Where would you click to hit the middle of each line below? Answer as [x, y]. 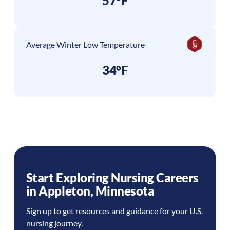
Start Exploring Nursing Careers [112, 177]
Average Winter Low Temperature [85, 44]
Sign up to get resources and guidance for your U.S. [114, 211]
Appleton [64, 190]
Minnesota [125, 190]
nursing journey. [54, 223]
